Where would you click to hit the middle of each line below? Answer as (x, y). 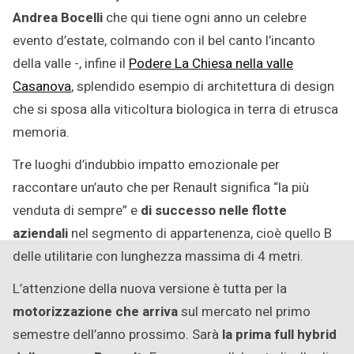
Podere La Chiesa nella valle (211, 63)
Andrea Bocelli (58, 17)
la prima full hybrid (279, 334)
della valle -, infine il (71, 63)
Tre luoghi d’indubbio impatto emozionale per (146, 164)
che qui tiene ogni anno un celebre (205, 17)
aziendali (40, 233)
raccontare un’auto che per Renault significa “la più (161, 187)
